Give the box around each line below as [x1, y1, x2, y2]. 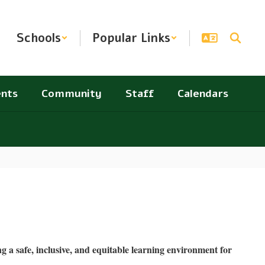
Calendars [177, 86, 228, 101]
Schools [17, 30, 61, 46]
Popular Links [92, 30, 170, 46]
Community [41, 86, 102, 101]
